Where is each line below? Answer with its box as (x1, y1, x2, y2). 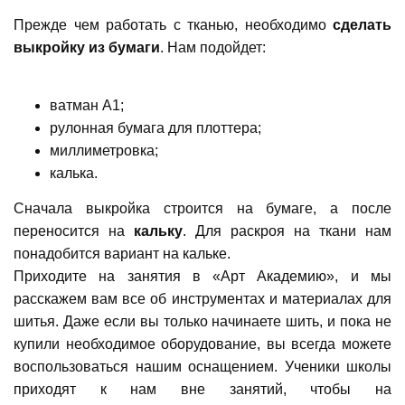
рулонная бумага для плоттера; (50, 119, 261, 136)
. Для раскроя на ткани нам (183, 222, 391, 239)
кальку (134, 222, 183, 239)
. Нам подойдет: (160, 39, 266, 55)
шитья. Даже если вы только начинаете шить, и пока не (14, 313, 391, 329)
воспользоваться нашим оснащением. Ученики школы (14, 358, 391, 374)
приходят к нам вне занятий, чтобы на (14, 381, 391, 397)
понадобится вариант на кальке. (14, 245, 231, 261)
